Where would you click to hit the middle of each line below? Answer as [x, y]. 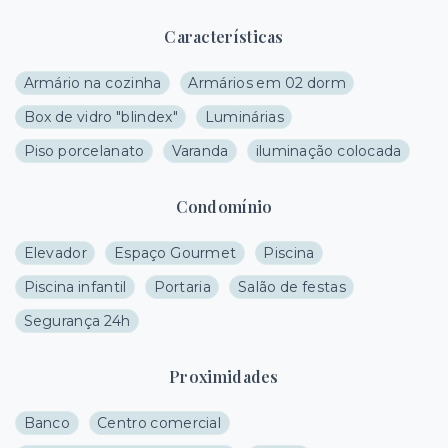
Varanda [200, 151]
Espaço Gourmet [175, 253]
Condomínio [224, 207]
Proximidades [224, 377]
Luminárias [244, 117]
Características [224, 37]
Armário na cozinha [92, 83]
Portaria [182, 287]
